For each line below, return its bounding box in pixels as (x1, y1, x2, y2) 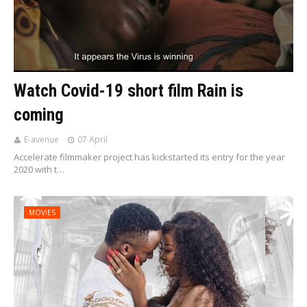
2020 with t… (14, 163, 64, 175)
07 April (77, 134, 108, 145)
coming (14, 105, 64, 125)
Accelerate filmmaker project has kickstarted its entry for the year (14, 151, 285, 163)
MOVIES (29, 208, 56, 217)
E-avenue (24, 134, 59, 145)
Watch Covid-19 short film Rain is (14, 81, 243, 101)
